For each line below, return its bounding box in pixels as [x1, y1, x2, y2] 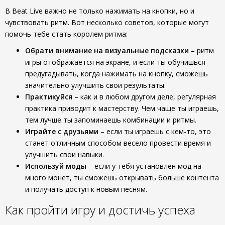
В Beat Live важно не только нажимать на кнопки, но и [5, 6, 194, 16]
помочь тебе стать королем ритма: [5, 29, 128, 39]
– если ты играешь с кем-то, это [98, 127, 211, 136]
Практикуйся [25, 92, 72, 101]
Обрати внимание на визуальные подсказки [25, 46, 189, 55]
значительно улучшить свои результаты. [25, 80, 166, 90]
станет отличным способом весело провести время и [25, 138, 211, 148]
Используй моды [25, 161, 86, 171]
